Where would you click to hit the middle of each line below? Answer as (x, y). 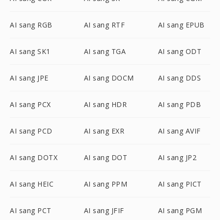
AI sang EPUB (181, 25)
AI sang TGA (105, 51)
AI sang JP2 (177, 157)
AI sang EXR (104, 131)
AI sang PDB (179, 104)
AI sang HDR (105, 104)
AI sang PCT (31, 210)
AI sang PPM (106, 184)
